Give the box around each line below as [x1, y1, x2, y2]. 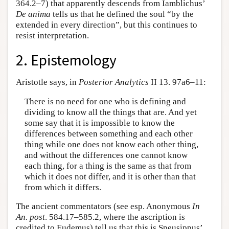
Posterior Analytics [79, 77, 149, 87]
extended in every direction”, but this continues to [16, 19, 197, 30]
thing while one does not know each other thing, [24, 139, 198, 149]
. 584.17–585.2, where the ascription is [45, 212, 185, 222]
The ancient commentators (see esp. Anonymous [16, 201, 192, 212]
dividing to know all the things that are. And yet [24, 107, 197, 117]
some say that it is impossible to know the [24, 118, 175, 128]
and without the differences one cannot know [24, 150, 188, 160]
